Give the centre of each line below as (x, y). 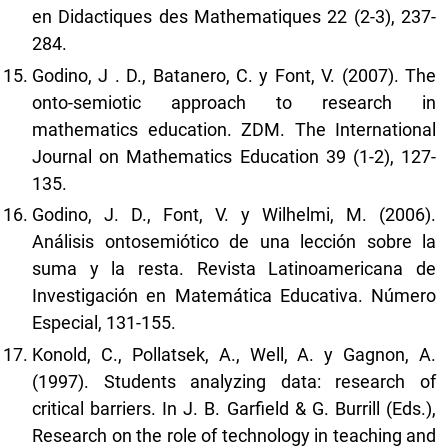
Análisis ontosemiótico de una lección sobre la (234, 242)
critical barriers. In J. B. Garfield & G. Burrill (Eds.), (234, 408)
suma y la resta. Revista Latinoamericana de (234, 269)
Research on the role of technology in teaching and (234, 435)
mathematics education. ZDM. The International (234, 129)
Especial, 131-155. (104, 323)
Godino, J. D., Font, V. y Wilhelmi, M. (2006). (234, 215)
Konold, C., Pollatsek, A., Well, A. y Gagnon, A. (234, 354)
